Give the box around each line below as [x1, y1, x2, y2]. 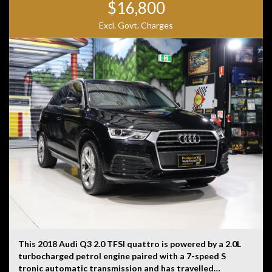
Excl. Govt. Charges [99, 20, 173, 31]
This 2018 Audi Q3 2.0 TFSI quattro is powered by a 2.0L [18, 238, 241, 249]
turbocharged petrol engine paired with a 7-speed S [18, 250, 226, 261]
